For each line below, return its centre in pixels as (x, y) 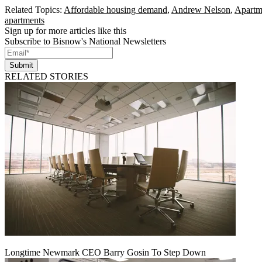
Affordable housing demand (116, 10)
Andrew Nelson (201, 10)
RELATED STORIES (46, 77)
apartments (25, 20)
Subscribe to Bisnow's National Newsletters (85, 42)
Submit (21, 65)
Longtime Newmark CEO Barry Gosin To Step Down (105, 253)
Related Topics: (34, 10)
